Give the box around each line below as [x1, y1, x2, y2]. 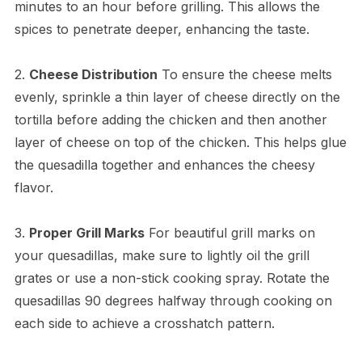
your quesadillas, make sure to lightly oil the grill [14, 246, 309, 263]
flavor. [14, 179, 53, 196]
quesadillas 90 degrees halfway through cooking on [14, 292, 332, 309]
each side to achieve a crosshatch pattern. [14, 314, 275, 331]
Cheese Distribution [28, 65, 158, 82]
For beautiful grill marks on [144, 224, 315, 241]
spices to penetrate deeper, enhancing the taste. [14, 20, 309, 37]
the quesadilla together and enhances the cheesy [14, 156, 315, 173]
